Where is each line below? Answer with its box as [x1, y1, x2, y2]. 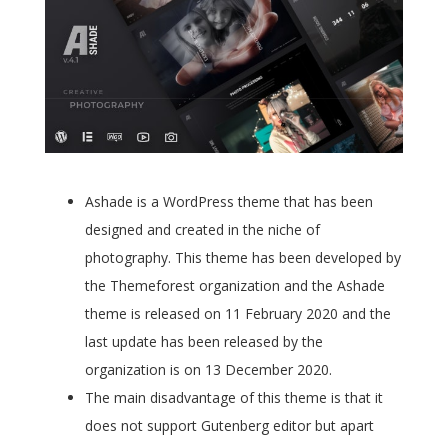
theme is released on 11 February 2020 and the [85, 303, 391, 323]
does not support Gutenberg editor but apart [85, 415, 374, 435]
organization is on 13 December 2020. [85, 359, 332, 379]
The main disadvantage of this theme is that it [85, 387, 383, 407]
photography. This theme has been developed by [85, 247, 401, 267]
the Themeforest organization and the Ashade [85, 275, 385, 295]
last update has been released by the [85, 331, 323, 351]
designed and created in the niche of [85, 219, 320, 239]
